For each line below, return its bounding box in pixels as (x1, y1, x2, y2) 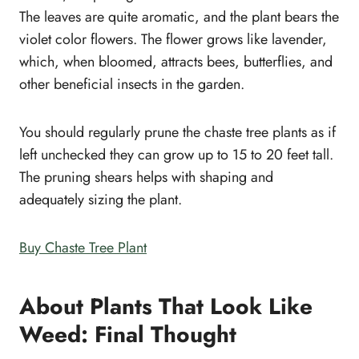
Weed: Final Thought (19, 318, 236, 352)
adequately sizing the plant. (19, 189, 182, 211)
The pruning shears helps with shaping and (19, 167, 273, 188)
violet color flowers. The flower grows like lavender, (19, 29, 327, 50)
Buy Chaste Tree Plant (19, 237, 147, 259)
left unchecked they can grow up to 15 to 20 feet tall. (19, 144, 333, 166)
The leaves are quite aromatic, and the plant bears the (19, 6, 339, 28)
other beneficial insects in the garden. (19, 74, 244, 95)
